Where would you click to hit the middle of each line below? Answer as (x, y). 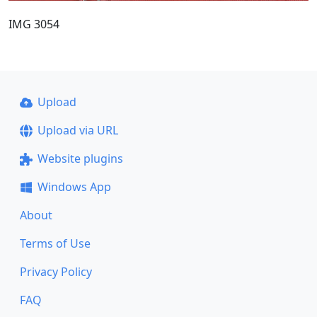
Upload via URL (77, 130)
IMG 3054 (34, 24)
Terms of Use (55, 243)
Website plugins (80, 158)
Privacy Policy (56, 272)
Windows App (74, 187)
